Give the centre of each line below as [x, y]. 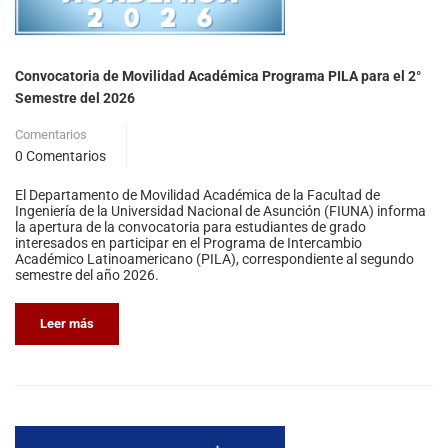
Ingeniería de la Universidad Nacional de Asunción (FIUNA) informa [220, 210]
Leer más [67, 323]
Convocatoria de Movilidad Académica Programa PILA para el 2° [218, 75]
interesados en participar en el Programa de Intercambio [188, 242]
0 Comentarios [60, 155]
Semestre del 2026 [75, 97]
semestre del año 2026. [87, 274]
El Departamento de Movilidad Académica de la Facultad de [197, 194]
